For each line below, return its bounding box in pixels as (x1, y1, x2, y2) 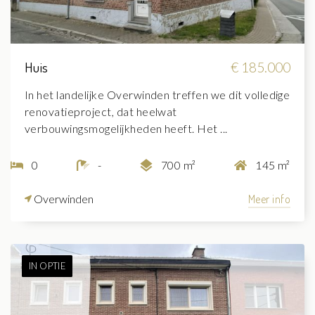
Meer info (247, 191, 290, 206)
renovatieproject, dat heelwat (25, 104, 177, 118)
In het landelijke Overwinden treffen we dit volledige (25, 87, 290, 101)
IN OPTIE (28, 259, 66, 271)
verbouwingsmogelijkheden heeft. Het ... (25, 121, 228, 135)
